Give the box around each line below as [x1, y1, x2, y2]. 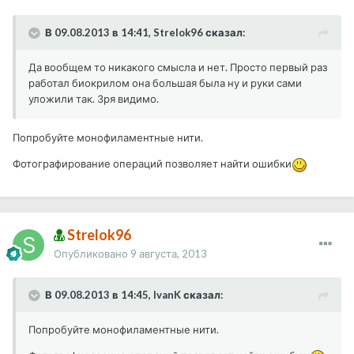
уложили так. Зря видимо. [28, 92, 159, 106]
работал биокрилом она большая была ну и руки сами [28, 77, 302, 90]
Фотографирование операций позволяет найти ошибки [13, 157, 292, 171]
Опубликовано [54, 247, 130, 261]
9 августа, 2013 [130, 247, 207, 261]
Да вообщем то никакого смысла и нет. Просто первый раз [28, 61, 327, 74]
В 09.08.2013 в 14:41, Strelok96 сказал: [45, 26, 245, 40]
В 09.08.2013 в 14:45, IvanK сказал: [45, 288, 223, 302]
